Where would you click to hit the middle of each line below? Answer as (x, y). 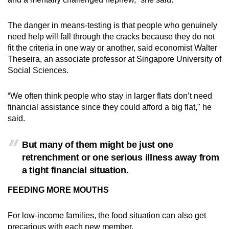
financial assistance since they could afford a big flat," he (110, 107)
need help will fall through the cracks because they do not (111, 36)
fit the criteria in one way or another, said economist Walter (112, 48)
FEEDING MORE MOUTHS (58, 190)
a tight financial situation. (75, 170)
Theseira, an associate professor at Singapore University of (114, 59)
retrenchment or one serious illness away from (121, 157)
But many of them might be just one (98, 144)
